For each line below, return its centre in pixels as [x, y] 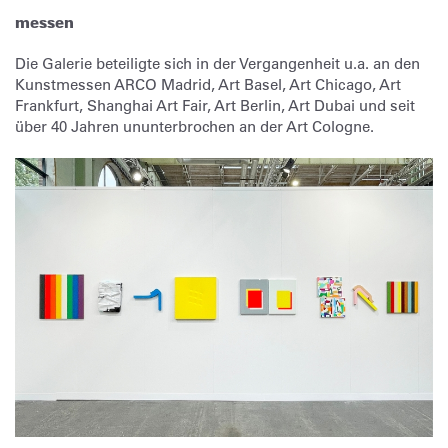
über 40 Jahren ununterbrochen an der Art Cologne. [194, 126]
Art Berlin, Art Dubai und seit [314, 105]
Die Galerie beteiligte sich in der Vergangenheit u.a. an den [217, 63]
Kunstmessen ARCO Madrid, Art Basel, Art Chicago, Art [208, 84]
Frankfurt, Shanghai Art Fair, [113, 105]
